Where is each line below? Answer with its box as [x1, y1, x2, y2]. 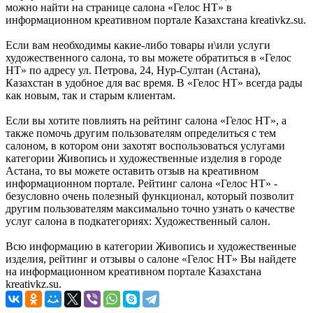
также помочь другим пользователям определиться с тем [6, 126, 276, 139]
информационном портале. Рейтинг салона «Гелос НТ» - [6, 177, 277, 189]
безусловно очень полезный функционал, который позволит [6, 189, 294, 202]
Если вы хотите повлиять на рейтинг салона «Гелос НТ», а [6, 114, 286, 126]
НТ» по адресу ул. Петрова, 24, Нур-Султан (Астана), [6, 64, 261, 76]
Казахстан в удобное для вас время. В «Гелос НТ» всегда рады [6, 76, 303, 89]
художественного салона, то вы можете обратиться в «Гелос [6, 51, 291, 64]
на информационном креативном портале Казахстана [6, 265, 261, 277]
